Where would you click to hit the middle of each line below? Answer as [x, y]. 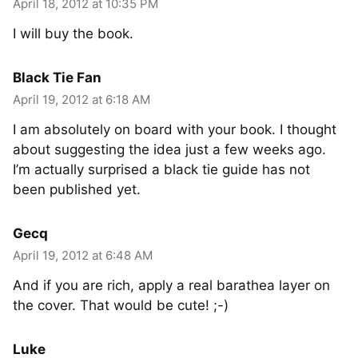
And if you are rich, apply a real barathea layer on [171, 285]
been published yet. [77, 189]
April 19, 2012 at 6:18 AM [82, 99]
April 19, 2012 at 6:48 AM [83, 255]
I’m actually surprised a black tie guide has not [161, 169]
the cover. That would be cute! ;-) [121, 305]
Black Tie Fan [57, 78]
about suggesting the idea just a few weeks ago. [169, 149]
